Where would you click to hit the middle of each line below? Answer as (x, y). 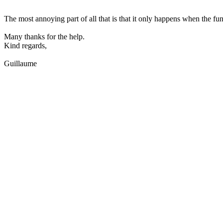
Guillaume (26, 64)
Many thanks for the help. (44, 37)
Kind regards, (25, 46)
